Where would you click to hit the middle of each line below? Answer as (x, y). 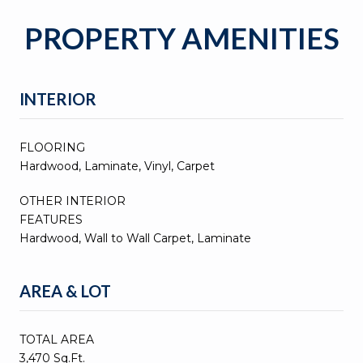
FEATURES (51, 219)
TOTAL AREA (57, 339)
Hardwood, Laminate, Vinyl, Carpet (117, 166)
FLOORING (52, 147)
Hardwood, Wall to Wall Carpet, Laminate (135, 238)
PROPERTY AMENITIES (181, 38)
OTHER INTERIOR (73, 201)
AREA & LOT (65, 290)
